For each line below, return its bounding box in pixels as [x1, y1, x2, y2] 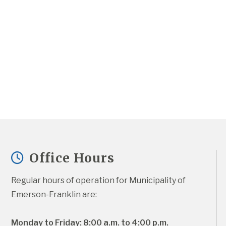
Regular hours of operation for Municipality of [11, 176, 186, 185]
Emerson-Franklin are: [11, 190, 97, 199]
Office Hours [26, 150, 115, 166]
